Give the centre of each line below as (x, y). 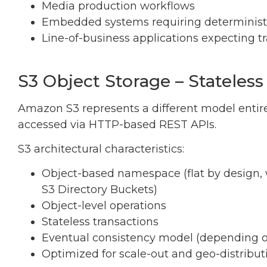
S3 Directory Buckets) (100, 190)
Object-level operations (104, 206)
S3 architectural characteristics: (101, 149)
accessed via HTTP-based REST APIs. (117, 124)
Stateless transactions (100, 222)
